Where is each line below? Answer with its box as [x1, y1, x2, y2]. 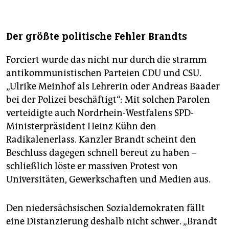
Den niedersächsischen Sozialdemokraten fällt [6, 202, 205, 214]
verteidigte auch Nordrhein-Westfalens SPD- [6, 107, 194, 119]
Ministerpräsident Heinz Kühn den [6, 121, 156, 132]
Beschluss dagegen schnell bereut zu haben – [6, 147, 196, 159]
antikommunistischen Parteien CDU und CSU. [6, 67, 201, 79]
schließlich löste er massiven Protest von [6, 161, 178, 172]
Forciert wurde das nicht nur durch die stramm [6, 54, 207, 66]
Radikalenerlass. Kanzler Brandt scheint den [6, 134, 196, 146]
